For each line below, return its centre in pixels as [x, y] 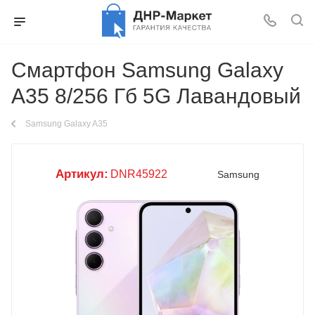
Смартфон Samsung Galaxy [147, 70]
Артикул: [82, 174]
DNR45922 [139, 174]
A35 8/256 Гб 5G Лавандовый [156, 96]
